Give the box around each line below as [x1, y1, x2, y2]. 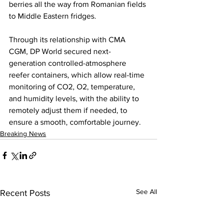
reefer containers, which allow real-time [9, 70, 146, 79]
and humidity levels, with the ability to [9, 94, 141, 103]
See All [136, 187, 157, 195]
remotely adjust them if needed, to [9, 106, 129, 114]
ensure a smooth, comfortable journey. [9, 117, 141, 126]
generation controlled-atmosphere [9, 58, 128, 67]
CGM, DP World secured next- [9, 47, 111, 55]
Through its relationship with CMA [9, 35, 128, 44]
